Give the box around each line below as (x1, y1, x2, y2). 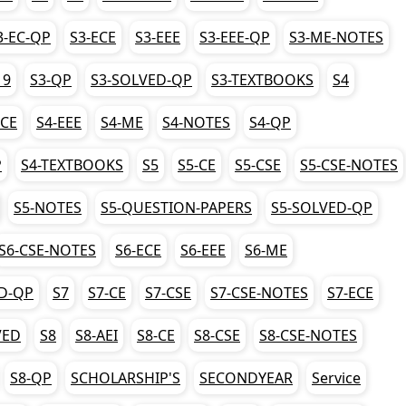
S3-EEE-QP (199, 26, 270, 47)
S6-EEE (180, 239, 226, 260)
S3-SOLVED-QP (91, 69, 192, 90)
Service (312, 367, 361, 388)
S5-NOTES (14, 197, 82, 217)
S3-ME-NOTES (289, 26, 383, 47)
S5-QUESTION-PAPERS (101, 197, 252, 217)
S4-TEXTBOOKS (21, 154, 123, 175)
